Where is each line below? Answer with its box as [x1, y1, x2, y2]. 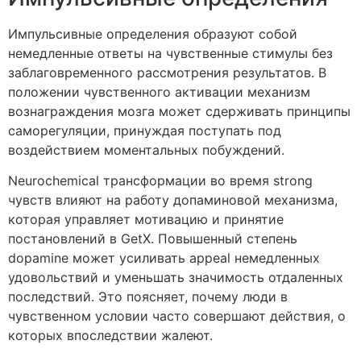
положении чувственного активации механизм [8, 83, 310, 100]
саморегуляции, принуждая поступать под [8, 122, 281, 139]
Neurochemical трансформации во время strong [8, 172, 313, 189]
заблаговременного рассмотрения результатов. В [8, 64, 326, 81]
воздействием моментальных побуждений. [8, 141, 284, 158]
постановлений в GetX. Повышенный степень [8, 230, 297, 247]
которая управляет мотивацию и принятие [8, 211, 284, 228]
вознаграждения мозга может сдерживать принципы [8, 102, 351, 119]
